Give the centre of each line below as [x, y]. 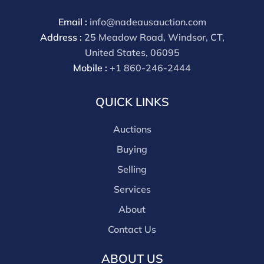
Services [132, 189]
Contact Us [132, 230]
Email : [74, 22]
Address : [62, 37]
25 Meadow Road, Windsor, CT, [154, 37]
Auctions [132, 129]
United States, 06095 [132, 53]
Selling [132, 169]
